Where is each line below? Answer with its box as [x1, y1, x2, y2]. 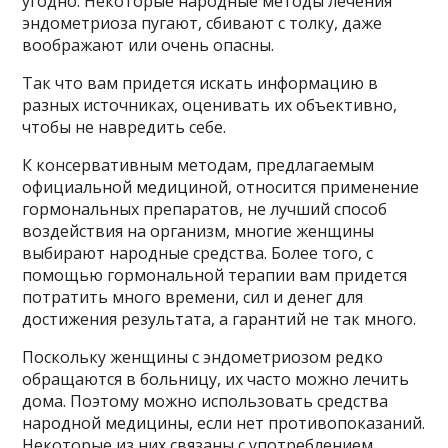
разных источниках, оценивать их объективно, [22, 94, 398, 117]
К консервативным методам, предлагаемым [22, 154, 375, 177]
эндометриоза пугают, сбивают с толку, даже [22, 12, 383, 35]
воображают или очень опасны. [22, 34, 275, 57]
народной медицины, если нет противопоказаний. [22, 412, 426, 435]
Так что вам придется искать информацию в [22, 72, 379, 95]
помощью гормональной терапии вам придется [22, 264, 408, 287]
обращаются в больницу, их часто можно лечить [22, 368, 410, 391]
